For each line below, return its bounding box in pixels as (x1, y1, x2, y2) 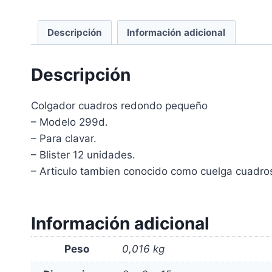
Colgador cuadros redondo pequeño (31, 99, 208, 112)
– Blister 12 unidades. (31, 148, 135, 161)
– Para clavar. (31, 132, 97, 144)
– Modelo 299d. (31, 115, 108, 128)
